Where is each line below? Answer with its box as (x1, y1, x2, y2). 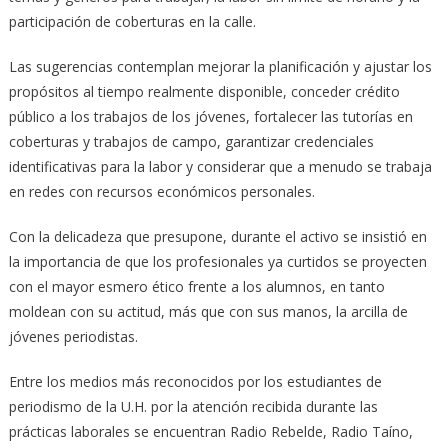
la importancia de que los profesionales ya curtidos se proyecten (8, 251, 427, 271)
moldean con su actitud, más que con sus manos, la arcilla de (8, 301, 408, 321)
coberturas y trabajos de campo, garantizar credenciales (8, 131, 374, 151)
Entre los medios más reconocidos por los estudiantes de (8, 371, 382, 391)
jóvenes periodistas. (8, 326, 138, 346)
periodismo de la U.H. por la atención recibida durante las (8, 396, 378, 416)
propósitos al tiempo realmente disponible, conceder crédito (8, 81, 400, 101)
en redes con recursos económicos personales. (8, 181, 315, 201)
